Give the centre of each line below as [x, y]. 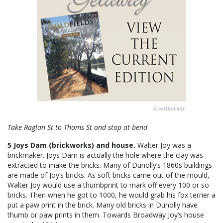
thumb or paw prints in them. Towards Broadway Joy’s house [106, 215]
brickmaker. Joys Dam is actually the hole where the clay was [105, 155]
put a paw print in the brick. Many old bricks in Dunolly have [103, 205]
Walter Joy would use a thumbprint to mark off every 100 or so [108, 185]
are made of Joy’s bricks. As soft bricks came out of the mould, [109, 175]
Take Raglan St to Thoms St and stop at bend [77, 127]
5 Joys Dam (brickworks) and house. [72, 145]
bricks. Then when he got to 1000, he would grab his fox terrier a [111, 195]
